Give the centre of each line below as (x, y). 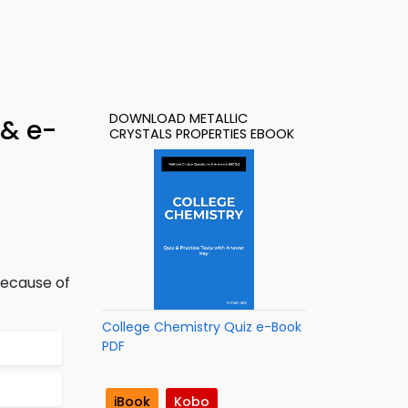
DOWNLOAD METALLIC (178, 118)
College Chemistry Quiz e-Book (202, 327)
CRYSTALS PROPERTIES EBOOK (202, 134)
